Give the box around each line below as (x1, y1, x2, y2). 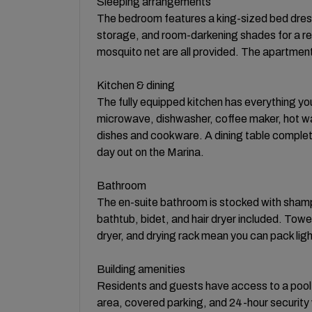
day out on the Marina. (97, 146, 204, 158)
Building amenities (97, 263, 185, 275)
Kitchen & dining (97, 79, 175, 91)
